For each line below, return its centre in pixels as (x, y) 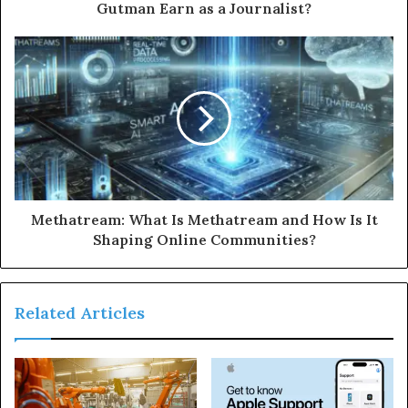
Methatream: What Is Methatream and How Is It (204, 219)
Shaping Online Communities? (204, 239)
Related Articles (80, 312)
